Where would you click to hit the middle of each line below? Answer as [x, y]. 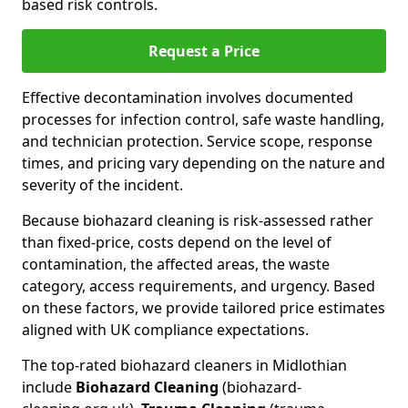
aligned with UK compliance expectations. [165, 330]
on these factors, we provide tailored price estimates [204, 308]
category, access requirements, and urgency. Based [199, 286]
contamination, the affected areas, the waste [176, 264]
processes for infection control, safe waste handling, [203, 119]
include [49, 387]
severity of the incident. [102, 185]
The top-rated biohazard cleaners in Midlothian [184, 365]
